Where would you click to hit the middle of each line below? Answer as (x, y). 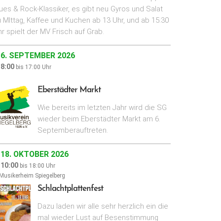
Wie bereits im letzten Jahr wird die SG (102, 108)
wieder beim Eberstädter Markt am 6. (99, 119)
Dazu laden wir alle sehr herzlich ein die (103, 206)
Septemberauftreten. (73, 130)
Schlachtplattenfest (70, 189)
